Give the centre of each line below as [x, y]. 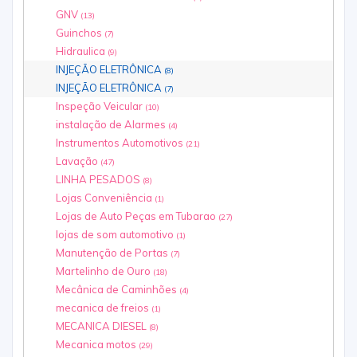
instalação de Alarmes [112, 125]
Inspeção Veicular [100, 106]
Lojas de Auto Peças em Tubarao [137, 216]
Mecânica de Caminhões [118, 290]
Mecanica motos [97, 345]
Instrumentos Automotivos [121, 143]
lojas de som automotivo [116, 235]
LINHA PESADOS [99, 180]
